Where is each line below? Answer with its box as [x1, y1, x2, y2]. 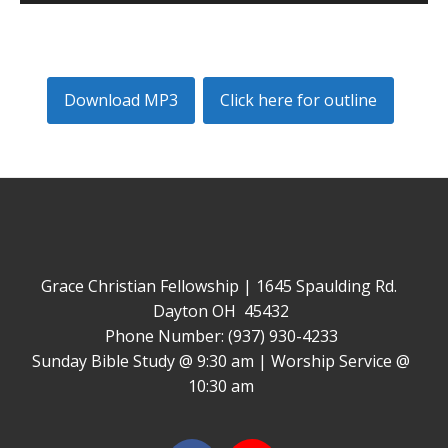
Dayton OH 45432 [153, 300, 289, 322]
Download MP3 [64, 89, 178, 111]
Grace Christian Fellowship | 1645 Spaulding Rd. [41, 275, 401, 297]
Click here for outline [219, 89, 377, 111]
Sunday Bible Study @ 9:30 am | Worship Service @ [32, 350, 410, 372]
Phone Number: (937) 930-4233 [104, 325, 338, 347]
